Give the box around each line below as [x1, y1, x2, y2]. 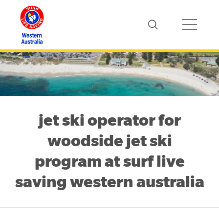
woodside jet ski [47, 132, 172, 150]
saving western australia [15, 173, 204, 191]
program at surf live [34, 153, 185, 170]
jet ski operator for [38, 111, 181, 129]
